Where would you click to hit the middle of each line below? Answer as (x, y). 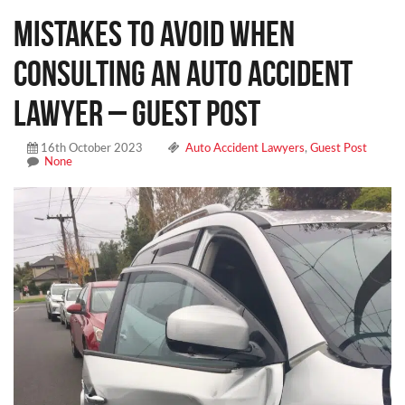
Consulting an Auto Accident (183, 73)
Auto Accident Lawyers (245, 148)
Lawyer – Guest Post (137, 113)
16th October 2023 (90, 148)
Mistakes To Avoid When (154, 33)
